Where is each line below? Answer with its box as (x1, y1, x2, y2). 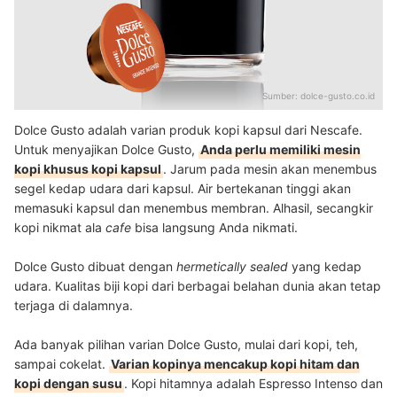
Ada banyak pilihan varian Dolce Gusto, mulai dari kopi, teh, (14, 337, 358, 353)
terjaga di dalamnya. (14, 298, 133, 314)
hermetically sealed (176, 259, 292, 275)
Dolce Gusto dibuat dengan (14, 259, 176, 275)
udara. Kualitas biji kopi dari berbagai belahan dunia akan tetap (14, 278, 381, 294)
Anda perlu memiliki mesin (200, 142, 361, 158)
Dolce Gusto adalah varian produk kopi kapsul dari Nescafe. (14, 122, 362, 138)
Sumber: (262, 90, 300, 102)
